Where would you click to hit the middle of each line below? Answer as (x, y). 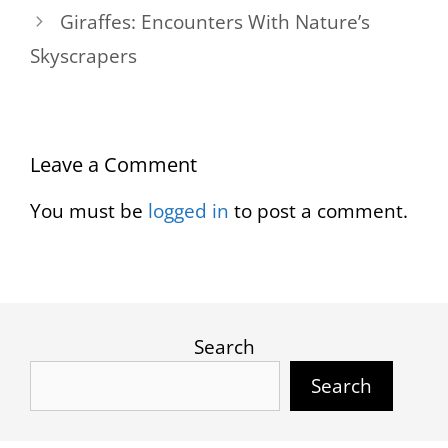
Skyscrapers (83, 55)
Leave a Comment (113, 164)
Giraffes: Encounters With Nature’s (215, 21)
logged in (188, 210)
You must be (89, 210)
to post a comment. (318, 210)
